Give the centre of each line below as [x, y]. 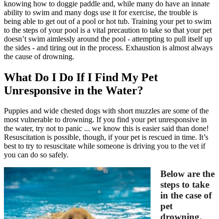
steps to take [185, 185]
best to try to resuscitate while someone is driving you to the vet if [105, 146]
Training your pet [158, 21]
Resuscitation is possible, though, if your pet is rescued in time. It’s [106, 137]
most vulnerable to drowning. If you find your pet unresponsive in [105, 120]
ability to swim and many [44, 12]
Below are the [187, 174]
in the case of [186, 196]
